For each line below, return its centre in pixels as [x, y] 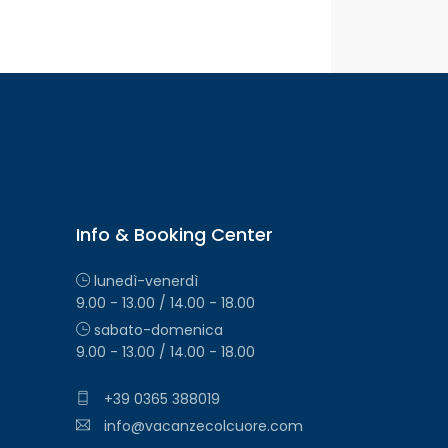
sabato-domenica [156, 330]
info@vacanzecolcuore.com [201, 426]
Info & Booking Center [174, 235]
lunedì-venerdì [144, 281]
